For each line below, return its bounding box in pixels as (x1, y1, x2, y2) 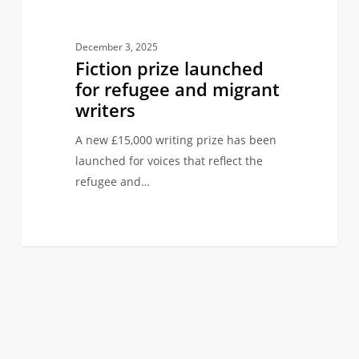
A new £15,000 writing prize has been (75, 132, 276, 148)
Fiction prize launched (75, 56, 264, 81)
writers (75, 98, 135, 123)
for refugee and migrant (75, 77, 280, 102)
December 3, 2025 (75, 40, 158, 54)
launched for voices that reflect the (75, 153, 263, 169)
